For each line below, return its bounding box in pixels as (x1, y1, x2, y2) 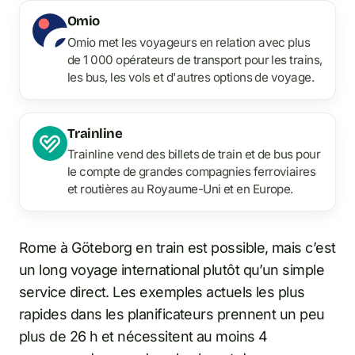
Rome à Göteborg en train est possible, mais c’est (19, 239, 336, 257)
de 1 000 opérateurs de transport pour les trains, (67, 52, 323, 67)
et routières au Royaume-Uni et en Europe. (67, 181, 293, 197)
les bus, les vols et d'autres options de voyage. (67, 69, 315, 85)
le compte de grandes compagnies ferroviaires (67, 164, 316, 180)
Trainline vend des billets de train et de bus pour (67, 147, 320, 162)
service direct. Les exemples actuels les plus (19, 284, 305, 301)
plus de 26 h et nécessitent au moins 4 (19, 328, 268, 345)
